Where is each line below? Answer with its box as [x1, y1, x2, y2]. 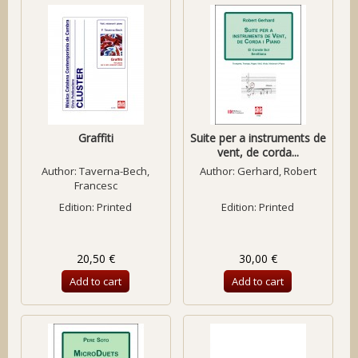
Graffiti [78, 130, 113, 145]
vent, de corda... [217, 145, 299, 160]
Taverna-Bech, [79, 164, 150, 178]
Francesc [74, 178, 117, 193]
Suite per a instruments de [189, 130, 326, 145]
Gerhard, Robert [237, 164, 316, 178]
